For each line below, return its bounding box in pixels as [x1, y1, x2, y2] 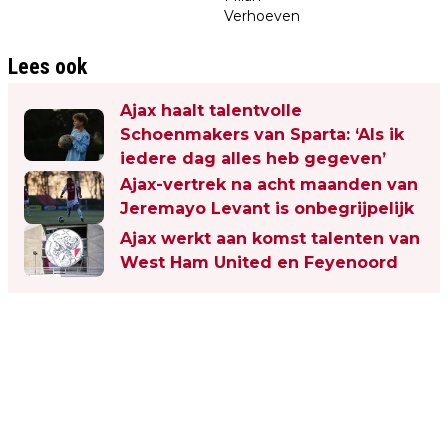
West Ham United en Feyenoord [120, 252, 398, 272]
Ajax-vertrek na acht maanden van [120, 175, 418, 195]
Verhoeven [224, 6, 300, 25]
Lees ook [8, 53, 87, 79]
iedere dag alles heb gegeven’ [120, 148, 386, 168]
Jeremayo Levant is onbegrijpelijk [120, 199, 414, 219]
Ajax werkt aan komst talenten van [120, 228, 420, 248]
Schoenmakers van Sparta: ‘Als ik [120, 124, 404, 144]
